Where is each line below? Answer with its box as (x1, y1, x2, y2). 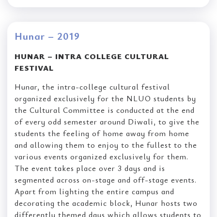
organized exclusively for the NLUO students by (15, 93, 196, 104)
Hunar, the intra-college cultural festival (15, 81, 170, 92)
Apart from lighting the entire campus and (15, 186, 174, 197)
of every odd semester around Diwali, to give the (15, 116, 200, 127)
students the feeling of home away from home (15, 127, 189, 139)
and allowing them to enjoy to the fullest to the (15, 139, 197, 150)
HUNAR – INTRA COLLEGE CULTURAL (15, 50, 169, 62)
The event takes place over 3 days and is (15, 162, 165, 173)
